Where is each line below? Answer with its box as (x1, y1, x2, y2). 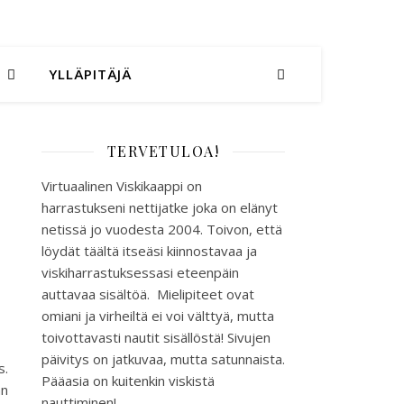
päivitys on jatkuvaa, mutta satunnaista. (41, 350, 285, 368)
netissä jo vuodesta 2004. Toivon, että (41, 220, 282, 238)
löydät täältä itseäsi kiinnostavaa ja (41, 242, 257, 260)
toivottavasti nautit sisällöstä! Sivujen (41, 328, 271, 346)
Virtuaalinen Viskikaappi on (41, 177, 202, 195)
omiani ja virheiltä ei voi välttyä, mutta (41, 307, 274, 325)
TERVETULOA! (106, 142, 220, 161)
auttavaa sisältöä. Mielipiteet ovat (41, 285, 254, 303)
